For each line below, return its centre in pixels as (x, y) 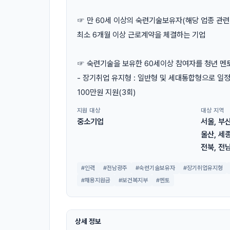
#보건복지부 (133, 180)
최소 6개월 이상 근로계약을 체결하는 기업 (141, 35)
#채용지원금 (96, 180)
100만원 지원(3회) (106, 92)
